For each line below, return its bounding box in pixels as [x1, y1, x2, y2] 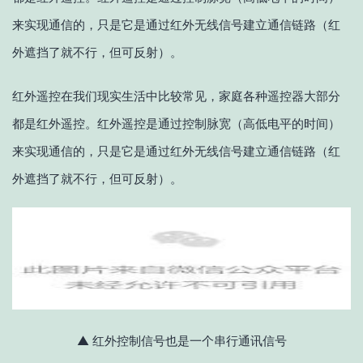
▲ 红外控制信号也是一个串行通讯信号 [76, 332, 287, 348]
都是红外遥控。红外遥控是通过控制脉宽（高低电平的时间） [12, 115, 340, 131]
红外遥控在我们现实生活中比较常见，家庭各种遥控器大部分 [12, 88, 340, 104]
